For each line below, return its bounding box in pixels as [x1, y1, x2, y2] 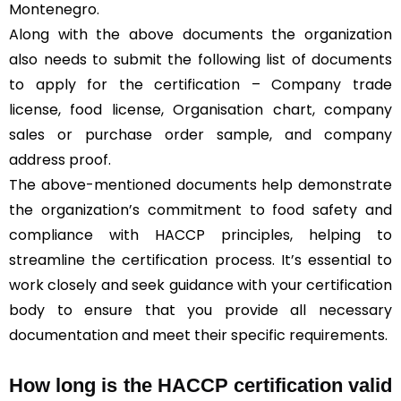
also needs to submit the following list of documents [9, 49, 392, 71]
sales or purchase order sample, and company [9, 124, 392, 146]
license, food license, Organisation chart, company [9, 99, 392, 121]
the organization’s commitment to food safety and [9, 200, 392, 221]
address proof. [9, 149, 111, 171]
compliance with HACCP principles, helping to [9, 225, 392, 246]
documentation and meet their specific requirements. [9, 325, 388, 346]
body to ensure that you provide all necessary [9, 300, 392, 321]
